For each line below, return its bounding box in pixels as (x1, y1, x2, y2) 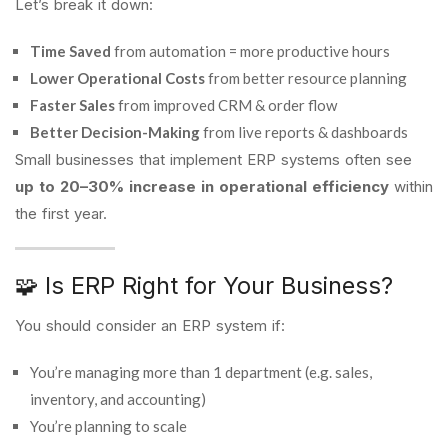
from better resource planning (205, 69, 407, 87)
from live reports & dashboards (200, 123, 408, 141)
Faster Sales (30, 96, 115, 114)
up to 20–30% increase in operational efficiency (15, 177, 389, 196)
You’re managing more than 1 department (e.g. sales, (30, 363, 372, 381)
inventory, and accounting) (30, 390, 206, 408)
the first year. (15, 204, 107, 223)
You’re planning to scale (30, 417, 187, 435)
